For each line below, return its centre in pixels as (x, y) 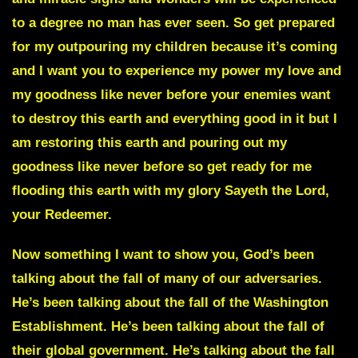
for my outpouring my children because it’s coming (175, 47)
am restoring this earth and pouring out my (149, 143)
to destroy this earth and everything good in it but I (175, 119)
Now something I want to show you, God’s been (163, 255)
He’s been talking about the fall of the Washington (170, 303)
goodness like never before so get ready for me (162, 167)
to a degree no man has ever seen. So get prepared (173, 23)
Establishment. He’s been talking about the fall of (168, 327)
